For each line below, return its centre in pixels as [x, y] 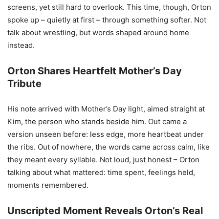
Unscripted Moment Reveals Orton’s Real [105, 210]
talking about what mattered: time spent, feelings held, [101, 172]
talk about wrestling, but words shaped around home [98, 32]
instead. [21, 45]
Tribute [24, 83]
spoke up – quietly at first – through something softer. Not [107, 20]
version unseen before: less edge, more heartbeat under [106, 134]
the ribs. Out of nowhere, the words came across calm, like [109, 147]
